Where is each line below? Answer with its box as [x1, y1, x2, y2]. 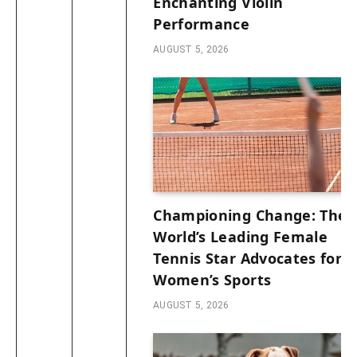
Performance [153, 14, 250, 34]
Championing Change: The [153, 206, 347, 226]
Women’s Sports [153, 270, 272, 290]
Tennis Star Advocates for [153, 249, 343, 269]
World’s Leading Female [153, 227, 328, 247]
